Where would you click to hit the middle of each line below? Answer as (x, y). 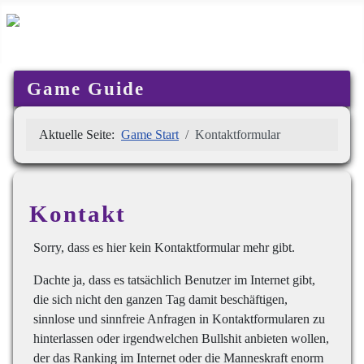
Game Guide (86, 88)
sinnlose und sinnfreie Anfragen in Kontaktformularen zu (179, 318)
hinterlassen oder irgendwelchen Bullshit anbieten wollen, (181, 338)
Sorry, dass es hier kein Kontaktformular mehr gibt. (164, 247)
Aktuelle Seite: (80, 134)
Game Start (150, 134)
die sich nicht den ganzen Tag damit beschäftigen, (160, 299)
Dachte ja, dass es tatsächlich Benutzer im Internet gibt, (174, 279)
